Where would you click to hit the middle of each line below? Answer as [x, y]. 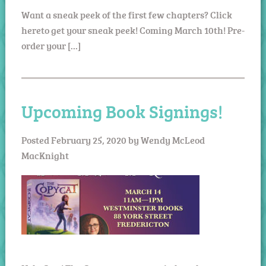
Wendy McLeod [172, 140]
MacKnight [45, 155]
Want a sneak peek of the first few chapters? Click [126, 15]
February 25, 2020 [88, 140]
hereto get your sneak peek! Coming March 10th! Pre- [133, 30]
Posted [36, 140]
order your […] [51, 45]
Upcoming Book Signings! [122, 111]
